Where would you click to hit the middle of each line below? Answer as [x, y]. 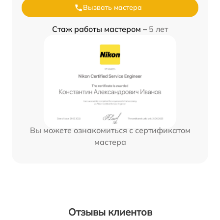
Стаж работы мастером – [100, 29]
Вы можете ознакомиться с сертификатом [110, 130]
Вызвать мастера [112, 8]
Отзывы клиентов [110, 212]
